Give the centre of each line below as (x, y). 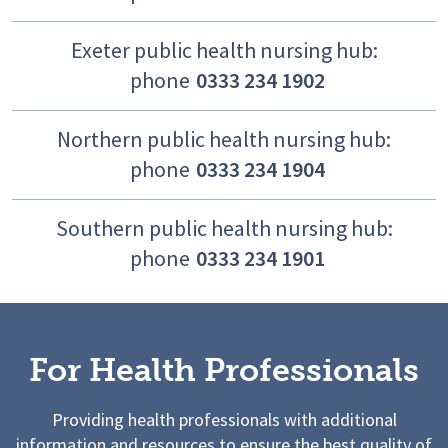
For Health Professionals (224, 370)
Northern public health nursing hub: (224, 139)
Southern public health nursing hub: (224, 228)
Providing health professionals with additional (224, 420)
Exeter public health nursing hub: (224, 50)
